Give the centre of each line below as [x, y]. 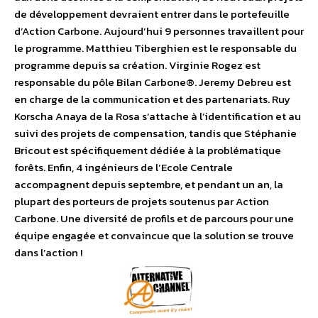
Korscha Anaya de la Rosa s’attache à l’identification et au [158, 116]
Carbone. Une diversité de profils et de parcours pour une [154, 219]
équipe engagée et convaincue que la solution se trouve [154, 236]
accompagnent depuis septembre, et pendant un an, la [149, 185]
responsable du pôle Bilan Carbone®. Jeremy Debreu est [153, 82]
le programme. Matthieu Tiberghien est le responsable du [155, 48]
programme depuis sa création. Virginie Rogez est [137, 65]
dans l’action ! [48, 253]
